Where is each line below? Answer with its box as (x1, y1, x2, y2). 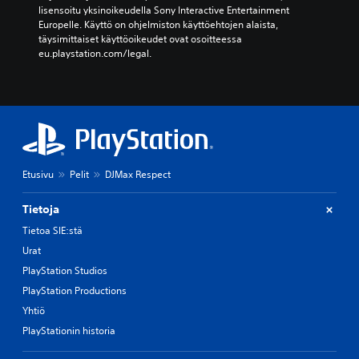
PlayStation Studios (22, 264, 107, 277)
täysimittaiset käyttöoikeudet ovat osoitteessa (38, 32, 242, 46)
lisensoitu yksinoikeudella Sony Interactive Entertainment (38, 3, 289, 17)
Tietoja (22, 202, 59, 216)
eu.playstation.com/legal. (38, 46, 151, 60)
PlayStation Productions (22, 284, 127, 297)
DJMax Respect (105, 167, 171, 181)
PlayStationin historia (22, 324, 115, 337)
